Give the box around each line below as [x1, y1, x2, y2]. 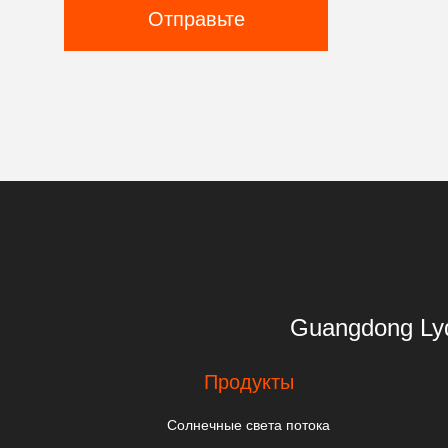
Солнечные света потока [167, 417, 331, 433]
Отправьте [147, 8, 245, 30]
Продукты [203, 371, 294, 393]
